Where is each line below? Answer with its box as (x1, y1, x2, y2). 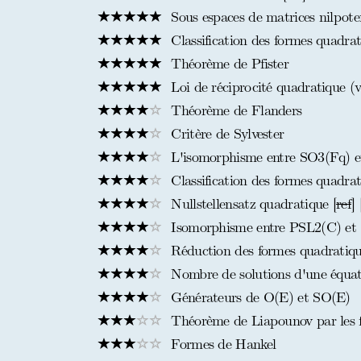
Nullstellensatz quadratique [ (167, 195, 337, 213)
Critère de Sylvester (167, 125, 284, 143)
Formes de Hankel (167, 335, 276, 353)
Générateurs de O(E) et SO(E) (167, 288, 351, 306)
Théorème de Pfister (167, 55, 288, 73)
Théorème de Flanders (167, 102, 302, 119)
